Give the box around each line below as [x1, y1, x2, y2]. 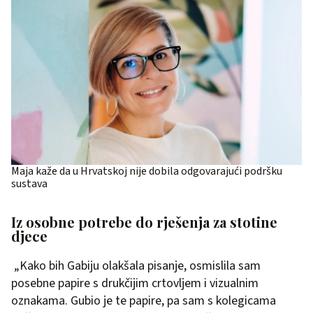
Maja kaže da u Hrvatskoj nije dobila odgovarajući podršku [11, 163, 282, 180]
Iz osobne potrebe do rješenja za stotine [11, 212, 277, 232]
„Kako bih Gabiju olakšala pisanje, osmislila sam [11, 257, 261, 275]
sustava [11, 176, 48, 192]
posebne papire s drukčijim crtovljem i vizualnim [11, 275, 259, 293]
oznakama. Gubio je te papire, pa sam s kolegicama [11, 292, 276, 310]
